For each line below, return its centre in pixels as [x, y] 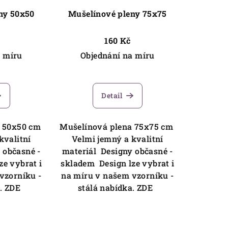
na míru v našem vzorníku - [118, 176]
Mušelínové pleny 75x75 [118, 14]
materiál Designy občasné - [118, 151]
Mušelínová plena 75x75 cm [118, 127]
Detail [112, 96]
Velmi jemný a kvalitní [118, 139]
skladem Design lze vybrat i [118, 163]
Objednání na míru [118, 55]
